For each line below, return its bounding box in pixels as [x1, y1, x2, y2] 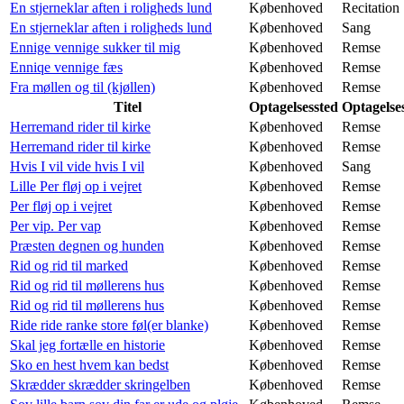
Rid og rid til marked [10, 257, 128, 273]
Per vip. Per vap [10, 217, 101, 234]
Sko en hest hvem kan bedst [10, 356, 169, 372]
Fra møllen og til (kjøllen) [10, 78, 155, 95]
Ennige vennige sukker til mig [10, 39, 180, 55]
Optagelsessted [249, 98, 338, 115]
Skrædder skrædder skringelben [10, 376, 190, 392]
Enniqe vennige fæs [10, 59, 123, 75]
